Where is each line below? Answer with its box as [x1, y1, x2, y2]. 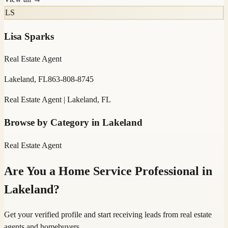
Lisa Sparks [4, 31, 54, 42]
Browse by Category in [4, 117, 102, 128]
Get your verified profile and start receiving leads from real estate [4, 210, 212, 219]
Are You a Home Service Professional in [4, 164, 212, 178]
